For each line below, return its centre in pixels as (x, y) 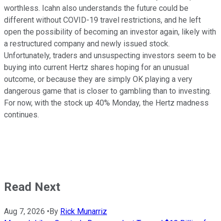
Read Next (32, 187)
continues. (21, 115)
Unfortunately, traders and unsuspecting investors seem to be (110, 56)
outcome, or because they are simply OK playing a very (98, 79)
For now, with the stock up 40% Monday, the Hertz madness (106, 103)
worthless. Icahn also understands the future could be (96, 8)
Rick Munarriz (84, 212)
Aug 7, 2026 (24, 212)
